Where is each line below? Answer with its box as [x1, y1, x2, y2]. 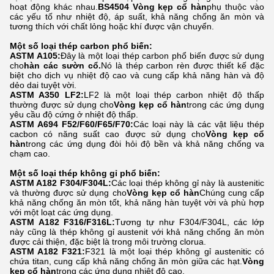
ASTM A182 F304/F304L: [10, 178, 111, 188]
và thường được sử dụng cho [10, 188, 127, 198]
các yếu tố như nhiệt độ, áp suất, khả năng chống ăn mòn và [10, 12, 264, 22]
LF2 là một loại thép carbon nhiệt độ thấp [83, 90, 265, 100]
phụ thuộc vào [207, 2, 265, 12]
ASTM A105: [10, 51, 61, 61]
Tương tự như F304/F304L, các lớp [115, 217, 265, 228]
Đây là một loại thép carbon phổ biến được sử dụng [60, 51, 265, 61]
